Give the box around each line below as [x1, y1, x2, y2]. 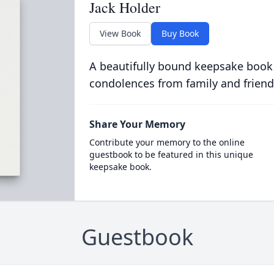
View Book [99, 28, 141, 39]
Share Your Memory [89, 117, 185, 131]
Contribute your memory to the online [89, 136, 245, 148]
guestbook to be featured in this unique [89, 149, 253, 160]
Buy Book [161, 28, 199, 39]
